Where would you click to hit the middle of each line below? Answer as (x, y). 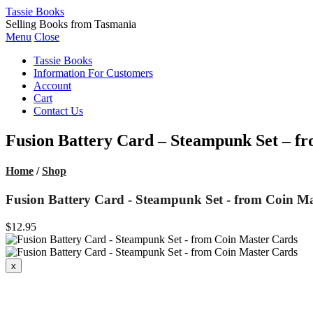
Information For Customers (93, 73)
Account (52, 86)
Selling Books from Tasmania (71, 24)
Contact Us (58, 111)
